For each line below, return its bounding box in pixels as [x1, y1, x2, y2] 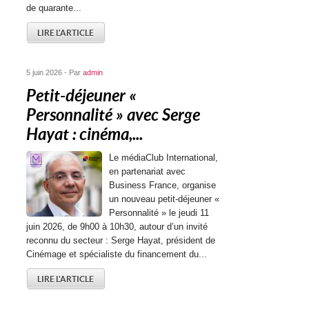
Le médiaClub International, [109, 152, 219, 163]
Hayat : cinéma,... [26, 125, 143, 144]
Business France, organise [109, 180, 217, 190]
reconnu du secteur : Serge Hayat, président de [26, 235, 216, 246]
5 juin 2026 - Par [26, 68, 83, 77]
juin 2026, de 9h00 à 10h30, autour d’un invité [26, 221, 208, 232]
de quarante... [26, 3, 82, 13]
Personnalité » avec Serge [26, 106, 201, 125]
